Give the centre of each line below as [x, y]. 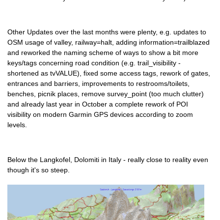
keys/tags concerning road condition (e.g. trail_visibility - [94, 63]
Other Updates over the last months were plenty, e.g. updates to [107, 32]
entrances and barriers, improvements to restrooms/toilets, [98, 84]
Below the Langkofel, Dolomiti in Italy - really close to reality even [108, 159]
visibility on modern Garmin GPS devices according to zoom [100, 115]
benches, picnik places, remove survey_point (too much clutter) [106, 94]
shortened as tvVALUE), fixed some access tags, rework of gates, [109, 73]
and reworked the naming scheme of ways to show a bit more [103, 53]
